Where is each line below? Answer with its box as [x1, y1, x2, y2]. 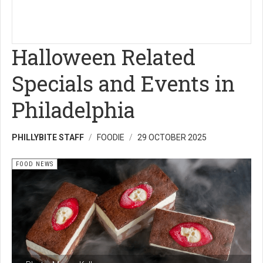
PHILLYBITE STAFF [12, 133, 84, 142]
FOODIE [97, 133, 124, 142]
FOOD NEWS [16, 160, 53, 168]
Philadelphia [12, 96, 135, 124]
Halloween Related [12, 43, 195, 71]
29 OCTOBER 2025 [137, 133, 207, 142]
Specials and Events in [12, 69, 235, 97]
